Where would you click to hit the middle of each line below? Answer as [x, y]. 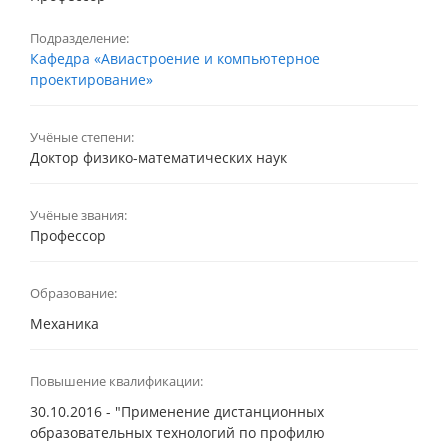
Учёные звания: [78, 216]
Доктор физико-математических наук [158, 158]
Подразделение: [79, 39]
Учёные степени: [82, 138]
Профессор [68, 236]
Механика [64, 324]
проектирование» [91, 80]
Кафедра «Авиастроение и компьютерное [175, 59]
